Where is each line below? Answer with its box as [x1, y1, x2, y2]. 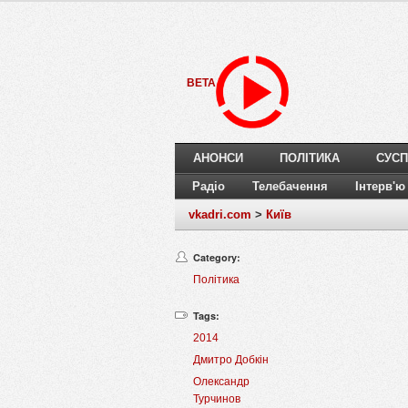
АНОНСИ [193, 151, 243, 166]
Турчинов [193, 393, 240, 406]
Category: [193, 250, 240, 265]
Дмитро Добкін [193, 353, 269, 367]
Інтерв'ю [355, 179, 405, 194]
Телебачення [252, 179, 328, 194]
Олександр [193, 375, 250, 389]
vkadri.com [189, 208, 251, 222]
